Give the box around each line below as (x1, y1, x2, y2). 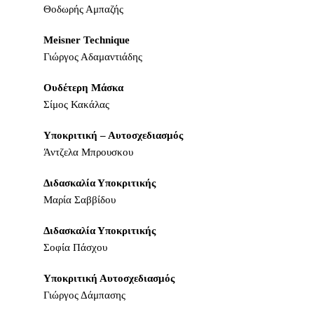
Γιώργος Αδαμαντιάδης (43, 51, 143, 62)
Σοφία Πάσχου (43, 242, 108, 253)
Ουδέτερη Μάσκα (43, 82, 124, 93)
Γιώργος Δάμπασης (43, 289, 126, 301)
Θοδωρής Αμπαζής (43, 4, 124, 15)
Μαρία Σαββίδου (43, 194, 116, 205)
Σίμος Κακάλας (43, 99, 110, 110)
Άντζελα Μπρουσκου (43, 146, 134, 158)
